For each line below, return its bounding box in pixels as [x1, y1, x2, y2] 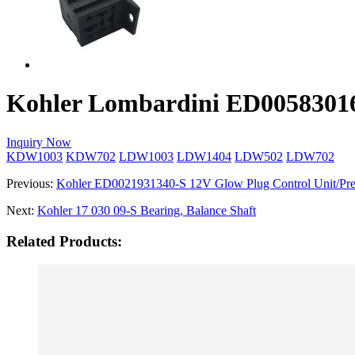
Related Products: [6, 232, 122, 250]
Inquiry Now [6, 135, 71, 149]
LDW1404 [177, 149, 231, 163]
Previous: [6, 176, 56, 190]
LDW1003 [119, 149, 174, 163]
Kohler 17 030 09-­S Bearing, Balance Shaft [37, 203, 256, 217]
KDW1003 [6, 149, 63, 163]
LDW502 [235, 149, 283, 163]
